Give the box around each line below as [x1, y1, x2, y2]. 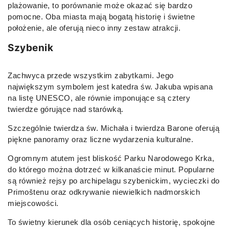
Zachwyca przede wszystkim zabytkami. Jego [8, 71, 174, 80]
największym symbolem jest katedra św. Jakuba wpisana [8, 82, 213, 91]
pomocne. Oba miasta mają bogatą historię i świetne [8, 12, 195, 21]
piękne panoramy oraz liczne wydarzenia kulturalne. [8, 134, 193, 144]
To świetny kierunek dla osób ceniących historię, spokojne [8, 217, 215, 226]
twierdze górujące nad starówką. [8, 104, 124, 113]
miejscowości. [8, 198, 59, 208]
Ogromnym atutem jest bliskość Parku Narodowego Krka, [8, 153, 214, 163]
